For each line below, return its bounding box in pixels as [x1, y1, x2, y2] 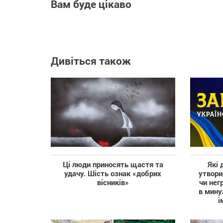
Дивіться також [51, 54, 131, 68]
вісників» [97, 177, 129, 187]
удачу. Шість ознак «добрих [64, 168, 162, 178]
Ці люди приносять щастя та [62, 159, 163, 169]
